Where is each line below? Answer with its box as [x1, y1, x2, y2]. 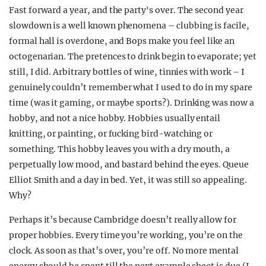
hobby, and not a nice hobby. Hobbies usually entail [9, 113, 221, 123]
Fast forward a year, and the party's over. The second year [9, 5, 243, 15]
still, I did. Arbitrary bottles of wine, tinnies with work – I [9, 66, 245, 77]
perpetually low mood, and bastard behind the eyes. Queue [9, 159, 249, 170]
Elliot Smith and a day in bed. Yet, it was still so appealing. [9, 175, 247, 185]
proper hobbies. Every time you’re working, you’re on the [9, 230, 243, 240]
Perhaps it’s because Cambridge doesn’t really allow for [9, 214, 236, 225]
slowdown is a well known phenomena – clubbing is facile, [9, 20, 249, 31]
